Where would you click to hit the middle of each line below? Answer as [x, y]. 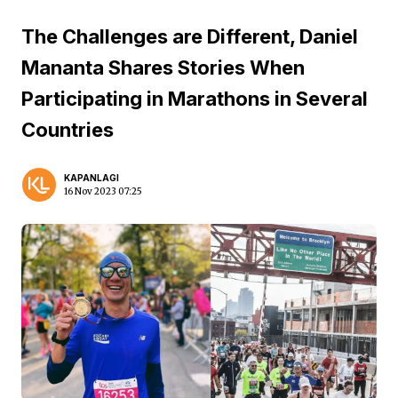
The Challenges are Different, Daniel [190, 36]
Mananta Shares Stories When [163, 68]
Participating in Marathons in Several [195, 99]
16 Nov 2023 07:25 [103, 191]
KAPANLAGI [92, 178]
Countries [68, 130]
